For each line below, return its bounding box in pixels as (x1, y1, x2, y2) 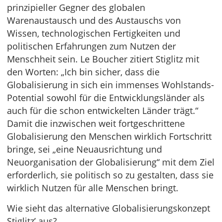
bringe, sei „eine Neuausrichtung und (7, 143, 162, 155)
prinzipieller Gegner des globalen (7, 1, 145, 13)
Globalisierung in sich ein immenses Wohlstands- (7, 79, 214, 91)
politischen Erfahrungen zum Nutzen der (7, 40, 176, 52)
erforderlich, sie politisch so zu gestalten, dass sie (7, 169, 214, 181)
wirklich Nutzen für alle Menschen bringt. (7, 182, 178, 194)
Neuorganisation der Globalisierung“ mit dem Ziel (7, 156, 215, 168)
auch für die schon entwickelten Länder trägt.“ (7, 105, 198, 116)
